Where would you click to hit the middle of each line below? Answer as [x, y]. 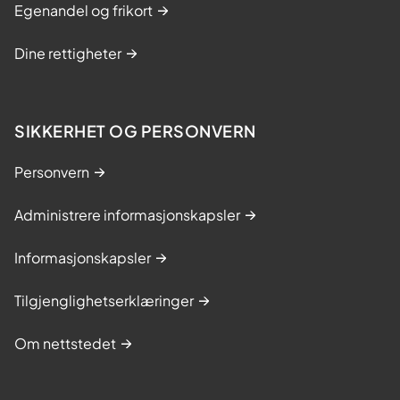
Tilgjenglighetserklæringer [104, 300]
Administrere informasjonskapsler [127, 214]
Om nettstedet [65, 343]
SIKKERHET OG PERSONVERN [135, 130]
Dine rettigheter [68, 53]
